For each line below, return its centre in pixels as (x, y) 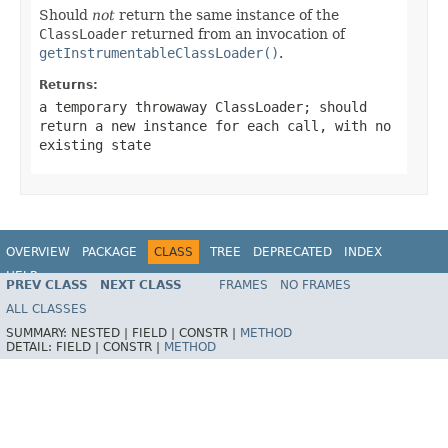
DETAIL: (31, 347)
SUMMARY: (38, 333)
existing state (95, 144)
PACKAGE (109, 251)
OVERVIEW (38, 251)
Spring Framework (376, 285)
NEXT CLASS (141, 285)
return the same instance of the (227, 14)
